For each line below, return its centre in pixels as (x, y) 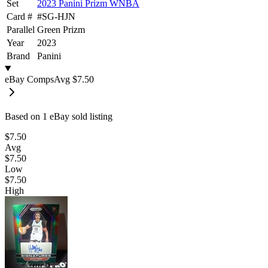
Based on (24, 116)
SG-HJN (59, 16)
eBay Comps (29, 79)
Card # (19, 16)
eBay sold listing (80, 116)
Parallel (21, 29)
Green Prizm (61, 29)
